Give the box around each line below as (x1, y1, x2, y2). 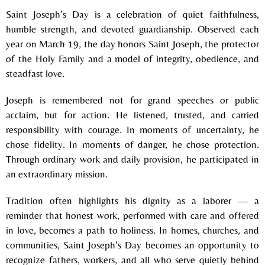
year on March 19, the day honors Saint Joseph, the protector (6, 37, 259, 50)
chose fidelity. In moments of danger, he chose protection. (6, 138, 259, 150)
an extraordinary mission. (6, 167, 108, 180)
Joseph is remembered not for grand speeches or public (6, 93, 259, 106)
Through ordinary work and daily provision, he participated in (6, 153, 259, 165)
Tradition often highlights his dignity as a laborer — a (6, 194, 259, 206)
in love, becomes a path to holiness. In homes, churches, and (6, 224, 259, 236)
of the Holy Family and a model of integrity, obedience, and (6, 52, 259, 64)
